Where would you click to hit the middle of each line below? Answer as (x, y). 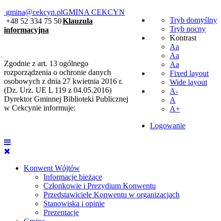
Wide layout (188, 82)
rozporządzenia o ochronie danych (57, 72)
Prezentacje (61, 212)
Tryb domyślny (193, 20)
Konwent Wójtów (52, 168)
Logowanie (168, 126)
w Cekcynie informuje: (40, 108)
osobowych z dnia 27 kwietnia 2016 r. (63, 81)
